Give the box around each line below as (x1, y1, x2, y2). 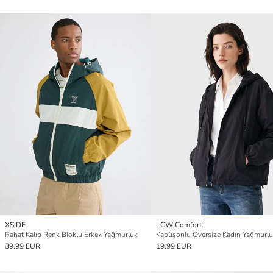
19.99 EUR (156, 241, 191, 251)
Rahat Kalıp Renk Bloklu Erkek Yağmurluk (5, 229, 138, 239)
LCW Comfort (156, 219, 202, 230)
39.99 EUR (5, 241, 40, 251)
